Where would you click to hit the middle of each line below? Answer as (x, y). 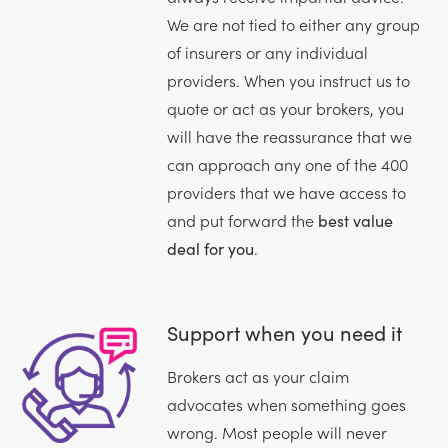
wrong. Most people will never (276, 431)
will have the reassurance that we (289, 135)
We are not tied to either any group (293, 23)
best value (355, 219)
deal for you (210, 247)
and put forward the (242, 219)
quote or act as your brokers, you (285, 107)
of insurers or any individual (267, 51)
